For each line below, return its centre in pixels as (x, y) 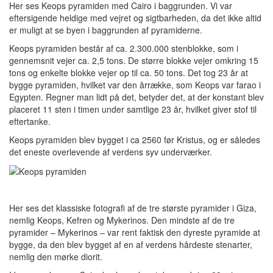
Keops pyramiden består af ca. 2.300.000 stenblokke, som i (124, 48)
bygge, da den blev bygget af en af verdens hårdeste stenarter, (131, 244)
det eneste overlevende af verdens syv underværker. (111, 151)
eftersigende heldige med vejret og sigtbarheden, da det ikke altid (135, 17)
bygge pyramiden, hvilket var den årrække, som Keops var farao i (135, 84)
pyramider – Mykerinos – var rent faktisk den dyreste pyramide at (135, 232)
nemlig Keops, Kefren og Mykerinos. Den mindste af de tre (122, 220)
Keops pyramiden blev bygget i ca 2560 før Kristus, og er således (135, 139)
